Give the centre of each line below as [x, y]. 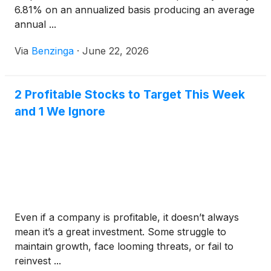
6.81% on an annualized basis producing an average [135, 10]
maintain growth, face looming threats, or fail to [124, 247]
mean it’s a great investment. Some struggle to [120, 232]
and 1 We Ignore [60, 112]
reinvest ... [38, 261]
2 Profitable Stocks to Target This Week [130, 95]
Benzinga [53, 51]
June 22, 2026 [116, 51]
